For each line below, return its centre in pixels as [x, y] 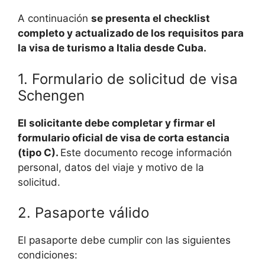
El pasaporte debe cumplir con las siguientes [124, 240]
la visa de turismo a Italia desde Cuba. [112, 48]
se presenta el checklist [151, 19]
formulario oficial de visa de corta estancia [124, 138]
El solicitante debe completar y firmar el [117, 123]
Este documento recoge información [146, 152]
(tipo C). [39, 152]
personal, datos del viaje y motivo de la [111, 167]
